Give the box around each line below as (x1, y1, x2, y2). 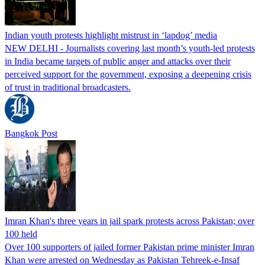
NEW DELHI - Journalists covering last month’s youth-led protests (5, 43, 255, 53)
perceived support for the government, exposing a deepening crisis (5, 69, 251, 79)
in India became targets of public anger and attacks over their (5, 56, 231, 66)
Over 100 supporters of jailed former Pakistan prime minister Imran (5, 241, 254, 252)
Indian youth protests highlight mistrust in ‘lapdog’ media (5, 30, 217, 40)
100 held (5, 228, 37, 239)
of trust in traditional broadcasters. (5, 82, 131, 92)
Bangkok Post (5, 128, 57, 138)
